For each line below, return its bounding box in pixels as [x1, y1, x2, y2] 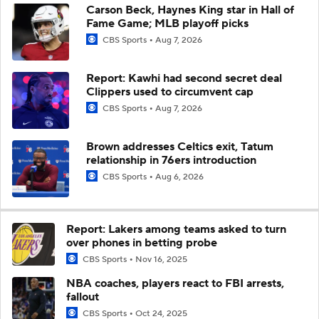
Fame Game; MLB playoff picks [86, 16, 249, 31]
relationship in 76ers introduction [86, 152, 256, 167]
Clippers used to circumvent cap [86, 84, 253, 99]
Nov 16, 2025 [135, 253, 187, 265]
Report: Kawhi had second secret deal [86, 70, 282, 85]
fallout [66, 290, 99, 304]
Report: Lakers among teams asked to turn [66, 221, 286, 236]
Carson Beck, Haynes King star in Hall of [86, 2, 294, 17]
